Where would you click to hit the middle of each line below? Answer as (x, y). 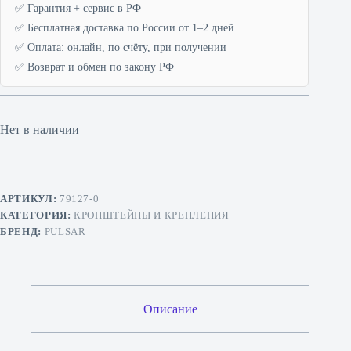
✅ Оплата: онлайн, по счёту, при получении (121, 47)
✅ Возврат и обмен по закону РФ (94, 67)
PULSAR (65, 231)
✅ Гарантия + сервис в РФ (78, 8)
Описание (170, 309)
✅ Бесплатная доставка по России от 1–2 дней (125, 27)
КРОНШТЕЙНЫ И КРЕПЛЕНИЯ (152, 215)
